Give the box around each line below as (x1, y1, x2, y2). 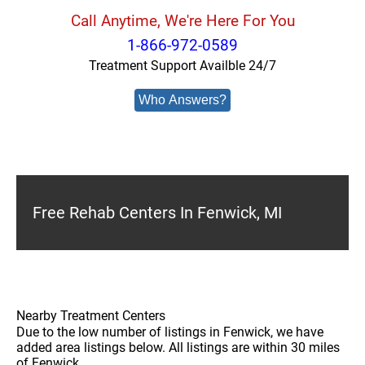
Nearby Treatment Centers (16, 308, 165, 323)
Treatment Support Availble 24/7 (89, 58, 276, 73)
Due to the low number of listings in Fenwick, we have (16, 324, 323, 340)
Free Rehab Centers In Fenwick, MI (33, 203, 282, 222)
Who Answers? (139, 93, 226, 107)
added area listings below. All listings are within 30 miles (16, 340, 340, 355)
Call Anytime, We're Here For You (70, 11, 295, 30)
